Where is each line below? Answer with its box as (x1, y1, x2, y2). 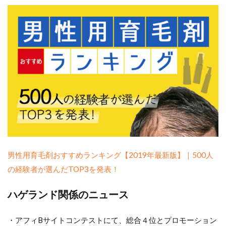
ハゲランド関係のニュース (8, 188, 129, 200)
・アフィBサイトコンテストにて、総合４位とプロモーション (8, 215, 217, 224)
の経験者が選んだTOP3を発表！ (8, 164, 119, 174)
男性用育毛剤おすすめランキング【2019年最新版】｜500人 (8, 150, 213, 159)
